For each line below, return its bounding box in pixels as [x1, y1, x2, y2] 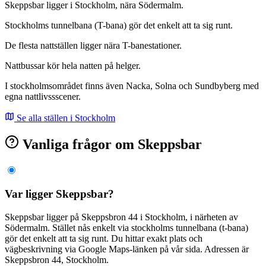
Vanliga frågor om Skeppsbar [19, 137, 202, 153]
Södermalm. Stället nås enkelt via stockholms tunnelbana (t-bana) [5, 222, 248, 233]
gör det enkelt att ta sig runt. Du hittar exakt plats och [5, 233, 202, 243]
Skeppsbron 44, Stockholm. [5, 254, 109, 265]
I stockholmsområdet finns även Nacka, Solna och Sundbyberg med [5, 80, 259, 91]
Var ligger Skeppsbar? [5, 188, 114, 201]
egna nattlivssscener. [5, 91, 81, 102]
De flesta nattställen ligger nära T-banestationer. [5, 40, 182, 50]
